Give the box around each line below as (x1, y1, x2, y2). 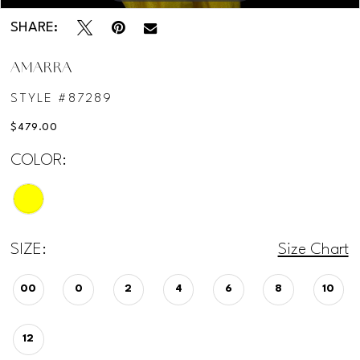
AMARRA (10, 62, 72, 76)
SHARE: (10, 21, 59, 35)
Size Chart (277, 242, 349, 259)
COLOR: (10, 152, 67, 169)
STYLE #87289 (10, 92, 113, 105)
